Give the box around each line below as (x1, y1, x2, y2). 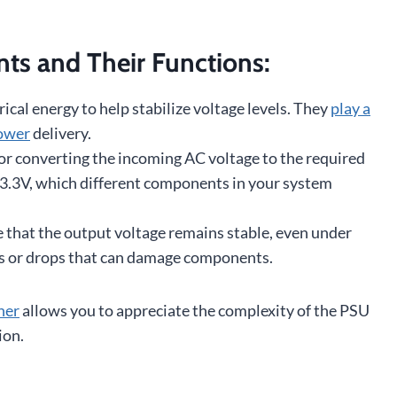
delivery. (30, 123, 91, 144)
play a (331, 98, 370, 119)
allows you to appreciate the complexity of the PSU (19, 300, 370, 321)
